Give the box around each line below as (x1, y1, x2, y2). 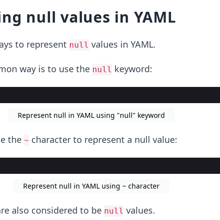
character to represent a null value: (28, 134, 177, 145)
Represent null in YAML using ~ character (23, 181, 160, 191)
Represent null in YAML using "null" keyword (17, 110, 165, 120)
